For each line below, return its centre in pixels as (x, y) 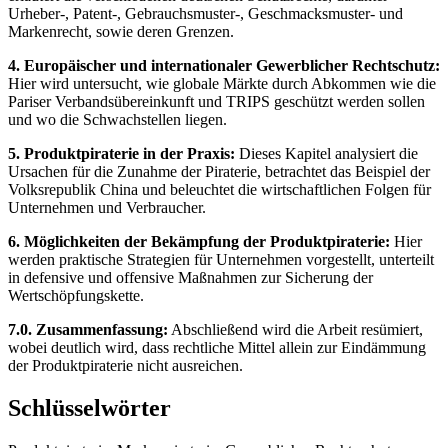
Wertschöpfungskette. (76, 295)
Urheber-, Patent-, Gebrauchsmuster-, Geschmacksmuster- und (205, 13)
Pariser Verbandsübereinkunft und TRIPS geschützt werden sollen (216, 101)
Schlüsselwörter (89, 407)
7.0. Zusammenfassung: (88, 329)
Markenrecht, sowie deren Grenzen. (121, 31)
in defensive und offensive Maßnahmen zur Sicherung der (190, 277)
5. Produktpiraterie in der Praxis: (121, 153)
